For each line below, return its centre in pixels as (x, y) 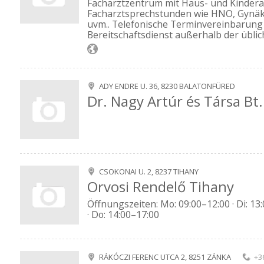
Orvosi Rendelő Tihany (161, 187)
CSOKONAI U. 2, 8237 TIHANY (149, 172)
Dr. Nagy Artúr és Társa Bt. (175, 101)
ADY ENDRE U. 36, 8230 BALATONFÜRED (167, 86)
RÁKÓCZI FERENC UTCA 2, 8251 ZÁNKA (165, 257)
